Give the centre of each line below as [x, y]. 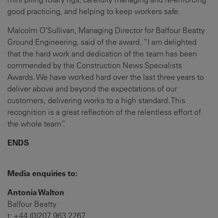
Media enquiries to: [42, 173]
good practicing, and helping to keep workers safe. [94, 11]
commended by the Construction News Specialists [95, 65]
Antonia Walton [36, 192]
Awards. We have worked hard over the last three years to [106, 77]
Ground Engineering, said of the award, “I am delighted [102, 42]
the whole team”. [36, 124]
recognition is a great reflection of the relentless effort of [104, 112]
